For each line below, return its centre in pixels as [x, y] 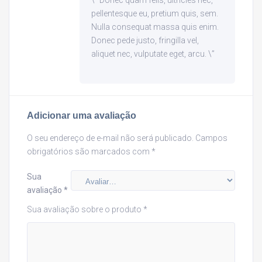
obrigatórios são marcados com [89, 152]
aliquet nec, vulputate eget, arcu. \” [153, 54]
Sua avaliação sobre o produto [85, 210]
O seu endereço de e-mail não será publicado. [110, 138]
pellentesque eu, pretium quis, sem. [155, 14]
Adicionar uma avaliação [82, 116]
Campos [211, 138]
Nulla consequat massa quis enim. [155, 27]
